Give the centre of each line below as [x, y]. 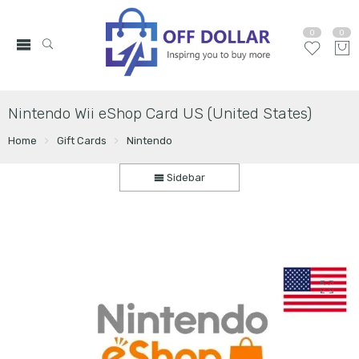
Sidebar [185, 177]
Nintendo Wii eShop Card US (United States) [159, 113]
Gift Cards [81, 141]
